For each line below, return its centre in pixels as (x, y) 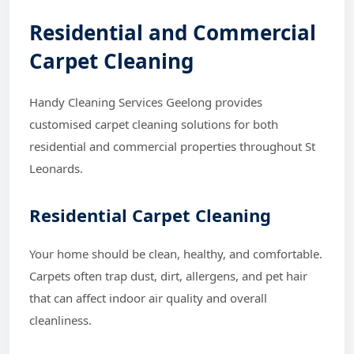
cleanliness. (60, 320)
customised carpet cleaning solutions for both (154, 124)
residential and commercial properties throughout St (172, 146)
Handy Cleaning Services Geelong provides (146, 102)
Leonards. (56, 168)
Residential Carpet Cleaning (150, 215)
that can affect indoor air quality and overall (148, 298)
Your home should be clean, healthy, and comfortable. (176, 253)
